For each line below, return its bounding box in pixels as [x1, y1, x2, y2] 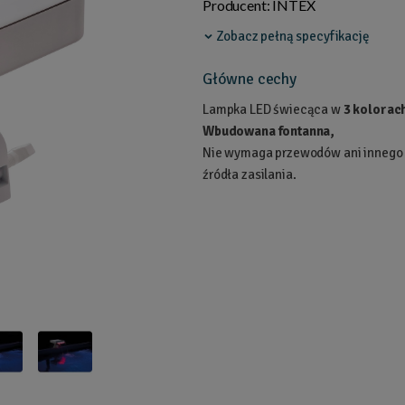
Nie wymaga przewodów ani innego [202, 145, 403, 161]
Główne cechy [202, 69, 297, 89]
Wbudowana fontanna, [202, 123, 334, 139]
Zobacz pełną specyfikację [213, 28, 370, 44]
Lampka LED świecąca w [202, 101, 344, 118]
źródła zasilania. [202, 166, 297, 183]
